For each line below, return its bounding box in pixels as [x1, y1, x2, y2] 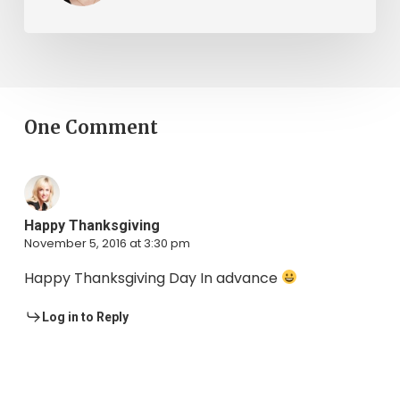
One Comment [23, 115, 158, 138]
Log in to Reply [41, 309, 129, 324]
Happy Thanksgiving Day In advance [23, 267, 281, 288]
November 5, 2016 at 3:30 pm [23, 234, 190, 252]
